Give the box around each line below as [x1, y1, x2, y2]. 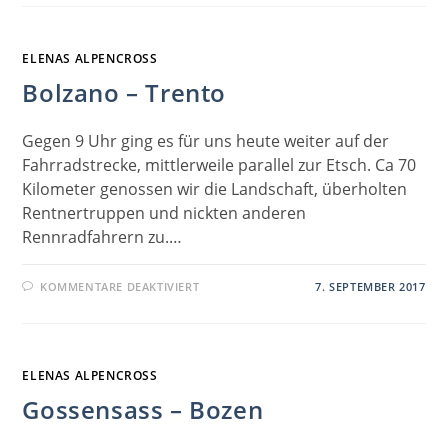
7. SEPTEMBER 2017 [315, 278, 426, 294]
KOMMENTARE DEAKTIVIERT [40, 278, 200, 294]
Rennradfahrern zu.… [22, 225, 183, 248]
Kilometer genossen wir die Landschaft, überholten [22, 177, 408, 200]
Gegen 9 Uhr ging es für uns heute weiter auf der [22, 129, 390, 152]
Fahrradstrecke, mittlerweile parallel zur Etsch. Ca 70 [22, 153, 417, 176]
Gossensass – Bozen [22, 392, 264, 426]
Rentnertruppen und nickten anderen [22, 201, 307, 224]
